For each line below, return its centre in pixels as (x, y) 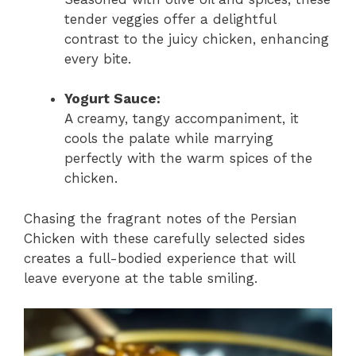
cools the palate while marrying (169, 138)
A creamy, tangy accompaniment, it (182, 118)
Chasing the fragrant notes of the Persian (161, 218)
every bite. (98, 58)
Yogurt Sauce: (112, 99)
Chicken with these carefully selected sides (164, 238)
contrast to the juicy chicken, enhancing (197, 39)
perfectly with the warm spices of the (188, 158)
